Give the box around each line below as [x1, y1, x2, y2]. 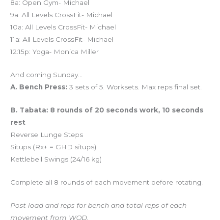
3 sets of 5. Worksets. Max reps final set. [67, 82, 202, 91]
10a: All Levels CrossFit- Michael [10, 23, 116, 31]
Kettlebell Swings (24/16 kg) [10, 155, 102, 163]
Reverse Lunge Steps [10, 130, 83, 138]
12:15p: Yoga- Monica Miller [10, 48, 99, 56]
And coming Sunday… [10, 70, 83, 79]
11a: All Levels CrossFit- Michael [10, 35, 114, 44]
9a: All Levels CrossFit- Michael [10, 11, 113, 19]
